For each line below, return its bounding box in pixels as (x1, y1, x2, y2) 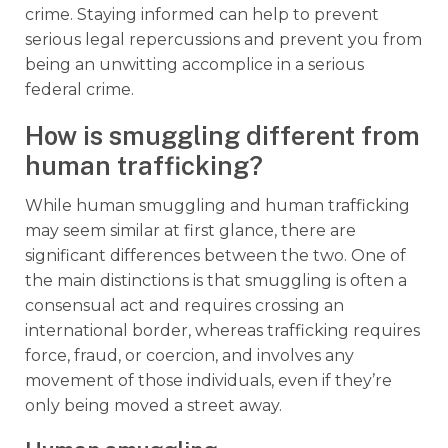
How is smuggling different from (25, 120, 420, 151)
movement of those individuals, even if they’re (25, 370, 392, 390)
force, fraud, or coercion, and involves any (25, 345, 354, 365)
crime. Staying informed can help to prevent (25, 4, 379, 24)
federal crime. (25, 79, 134, 99)
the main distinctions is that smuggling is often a (25, 270, 407, 290)
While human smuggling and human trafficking (25, 195, 410, 215)
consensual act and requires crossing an (25, 295, 344, 315)
